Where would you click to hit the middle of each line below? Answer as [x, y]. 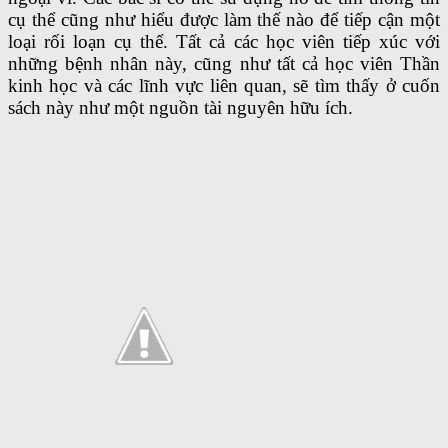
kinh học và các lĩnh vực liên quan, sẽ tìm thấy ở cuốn [224, 86]
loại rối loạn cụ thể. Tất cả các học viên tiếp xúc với [224, 42]
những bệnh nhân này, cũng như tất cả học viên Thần [224, 64]
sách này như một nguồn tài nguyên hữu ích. [180, 108]
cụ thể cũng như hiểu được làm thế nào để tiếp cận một [224, 20]
